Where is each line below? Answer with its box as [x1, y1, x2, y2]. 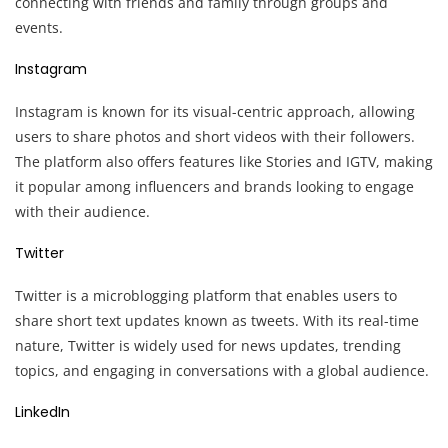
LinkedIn [15, 401, 70, 422]
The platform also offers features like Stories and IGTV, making [15, 151, 433, 171]
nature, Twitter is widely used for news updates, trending [15, 335, 401, 355]
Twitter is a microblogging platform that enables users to [15, 285, 397, 305]
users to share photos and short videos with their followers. [15, 126, 415, 146]
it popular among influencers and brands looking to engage [15, 176, 414, 196]
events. [15, 17, 63, 37]
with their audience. [15, 201, 150, 221]
